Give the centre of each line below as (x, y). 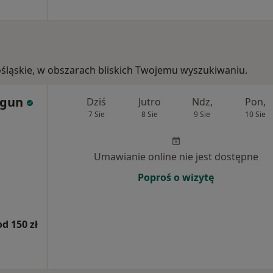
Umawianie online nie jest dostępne (176, 157)
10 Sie (255, 114)
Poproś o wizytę (176, 177)
